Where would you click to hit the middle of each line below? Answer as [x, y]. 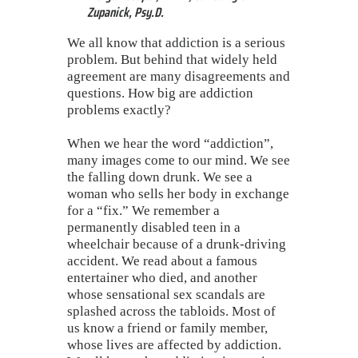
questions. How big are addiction [160, 93]
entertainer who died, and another [162, 278]
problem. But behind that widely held [172, 59]
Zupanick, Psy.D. [125, 12]
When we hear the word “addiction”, [170, 144]
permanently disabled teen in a [154, 228]
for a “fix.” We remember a [143, 211]
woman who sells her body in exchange [178, 194]
